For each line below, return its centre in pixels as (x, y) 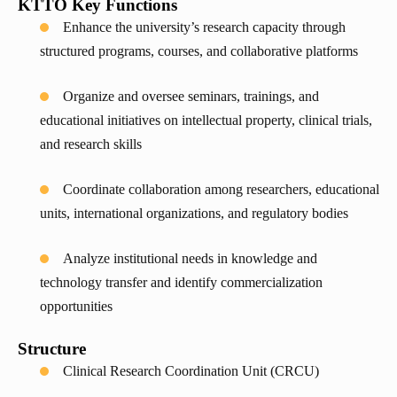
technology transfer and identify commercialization (181, 283)
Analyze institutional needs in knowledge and (190, 259)
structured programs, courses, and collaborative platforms (199, 51)
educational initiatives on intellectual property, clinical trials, (206, 121)
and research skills (91, 144)
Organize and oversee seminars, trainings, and (191, 97)
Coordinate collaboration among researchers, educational (221, 190)
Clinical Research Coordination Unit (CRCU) (191, 371)
